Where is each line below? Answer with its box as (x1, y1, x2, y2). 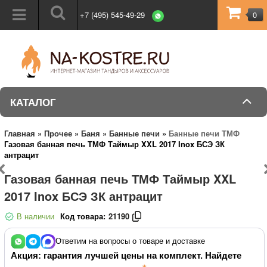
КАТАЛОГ (10, 95, 56, 109)
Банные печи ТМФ (169, 128, 240, 139)
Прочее (44, 128, 72, 139)
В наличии (14, 210, 54, 222)
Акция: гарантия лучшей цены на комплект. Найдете (11, 250, 241, 260)
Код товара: (60, 210, 105, 222)
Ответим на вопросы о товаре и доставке (55, 234, 205, 246)
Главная (4, 128, 35, 139)
